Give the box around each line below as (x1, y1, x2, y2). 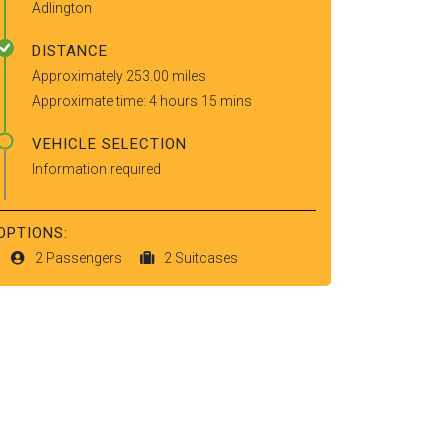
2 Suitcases (164, 250, 238, 266)
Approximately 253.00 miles (32, 68, 206, 84)
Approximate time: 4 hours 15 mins (32, 93, 252, 109)
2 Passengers (35, 250, 125, 266)
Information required (32, 161, 161, 177)
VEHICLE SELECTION (32, 135, 187, 153)
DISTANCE (32, 42, 108, 60)
